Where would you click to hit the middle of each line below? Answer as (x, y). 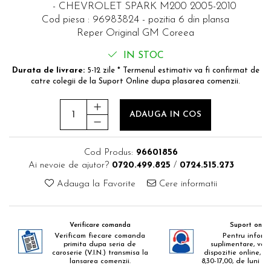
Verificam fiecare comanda (100, 236)
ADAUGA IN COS (165, 114)
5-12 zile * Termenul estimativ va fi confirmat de (172, 70)
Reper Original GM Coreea (135, 33)
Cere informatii (187, 184)
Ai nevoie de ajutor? (68, 165)
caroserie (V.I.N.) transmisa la (100, 253)
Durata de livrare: (48, 70)
